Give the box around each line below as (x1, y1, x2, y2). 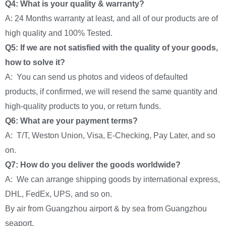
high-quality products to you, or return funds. (5, 102, 161, 111)
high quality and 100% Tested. (5, 29, 112, 38)
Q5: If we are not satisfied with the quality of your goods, (5, 43, 218, 52)
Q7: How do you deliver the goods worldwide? (5, 160, 181, 169)
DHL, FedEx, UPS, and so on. (5, 190, 112, 199)
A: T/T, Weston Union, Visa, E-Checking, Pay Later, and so (5, 131, 215, 140)
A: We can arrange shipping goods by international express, (5, 175, 220, 184)
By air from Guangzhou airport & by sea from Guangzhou (5, 204, 207, 213)
